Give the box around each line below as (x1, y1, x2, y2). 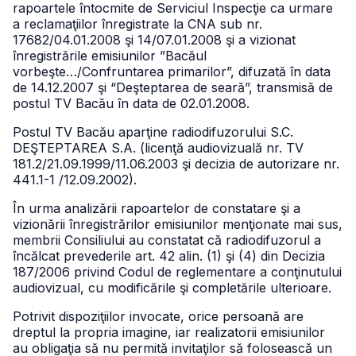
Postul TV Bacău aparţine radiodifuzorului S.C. (13, 124, 293, 140)
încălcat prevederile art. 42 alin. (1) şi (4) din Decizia (13, 248, 325, 264)
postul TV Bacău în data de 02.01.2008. (13, 95, 250, 111)
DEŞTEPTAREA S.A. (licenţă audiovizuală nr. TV (13, 140, 304, 156)
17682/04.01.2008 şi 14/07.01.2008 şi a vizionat (13, 32, 296, 48)
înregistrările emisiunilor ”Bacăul (13, 48, 207, 64)
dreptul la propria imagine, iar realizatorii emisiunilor (13, 324, 325, 340)
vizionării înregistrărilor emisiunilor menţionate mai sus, (13, 216, 342, 232)
